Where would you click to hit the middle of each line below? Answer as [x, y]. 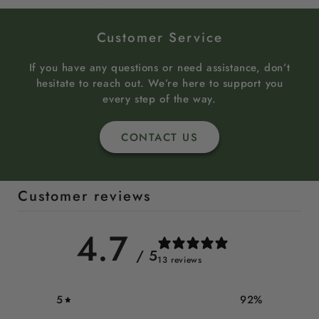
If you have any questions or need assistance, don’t [159, 68]
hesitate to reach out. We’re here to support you [159, 84]
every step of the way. [159, 99]
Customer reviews [85, 197]
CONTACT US [159, 137]
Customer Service [159, 38]
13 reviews [180, 260]
